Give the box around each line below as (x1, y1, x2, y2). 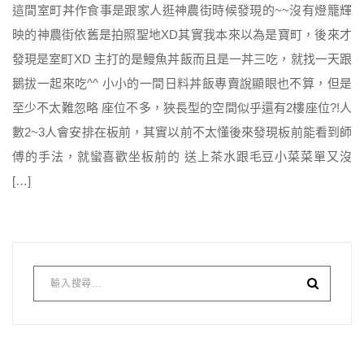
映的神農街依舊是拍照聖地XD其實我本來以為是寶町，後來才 (12, 28, 352, 42)
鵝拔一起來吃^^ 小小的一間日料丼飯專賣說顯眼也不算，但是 (12, 76, 352, 91)
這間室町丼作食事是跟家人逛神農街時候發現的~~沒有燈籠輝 (12, 3, 352, 18)
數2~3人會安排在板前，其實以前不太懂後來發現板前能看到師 (12, 125, 352, 140)
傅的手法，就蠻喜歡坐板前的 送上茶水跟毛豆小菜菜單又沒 (12, 149, 352, 164)
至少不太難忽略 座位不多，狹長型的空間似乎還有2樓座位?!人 (12, 101, 352, 115)
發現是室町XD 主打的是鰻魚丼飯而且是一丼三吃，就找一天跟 (12, 52, 352, 67)
